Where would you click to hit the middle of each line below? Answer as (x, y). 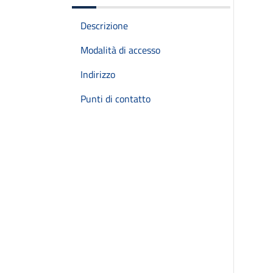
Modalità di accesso (120, 50)
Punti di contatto (115, 99)
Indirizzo (98, 74)
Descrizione (104, 26)
